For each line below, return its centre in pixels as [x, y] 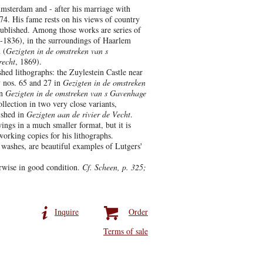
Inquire [67, 212]
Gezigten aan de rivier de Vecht [78, 114]
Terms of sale [126, 231]
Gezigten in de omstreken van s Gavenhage [74, 93]
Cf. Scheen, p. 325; [114, 167]
